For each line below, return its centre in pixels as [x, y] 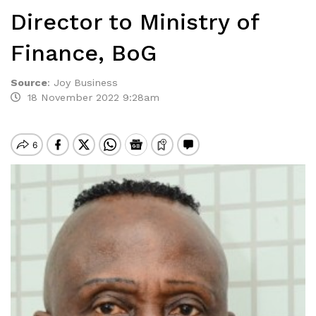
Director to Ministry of [135, 22]
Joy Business [86, 83]
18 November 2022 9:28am [90, 97]
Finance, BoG [84, 53]
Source [29, 83]
